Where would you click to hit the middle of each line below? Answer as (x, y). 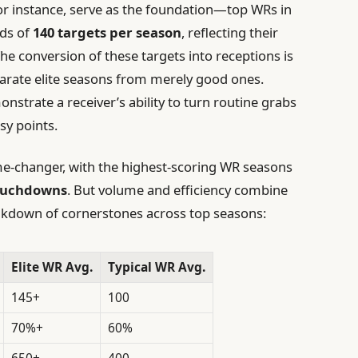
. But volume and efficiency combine (178, 190)
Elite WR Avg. (52, 267)
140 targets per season (107, 33)
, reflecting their (230, 33)
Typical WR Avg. (157, 267)
